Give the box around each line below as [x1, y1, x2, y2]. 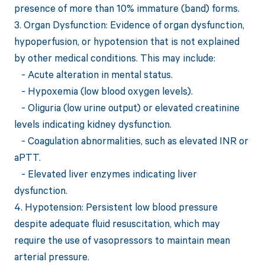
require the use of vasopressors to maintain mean [14, 233, 230, 247]
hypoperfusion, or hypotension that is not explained [14, 34, 240, 49]
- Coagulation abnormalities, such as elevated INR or [14, 134, 248, 148]
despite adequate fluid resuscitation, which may [14, 216, 220, 231]
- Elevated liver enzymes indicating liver [14, 167, 197, 181]
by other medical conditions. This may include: [14, 51, 215, 65]
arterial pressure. [14, 250, 89, 264]
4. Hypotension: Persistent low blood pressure [14, 200, 218, 214]
